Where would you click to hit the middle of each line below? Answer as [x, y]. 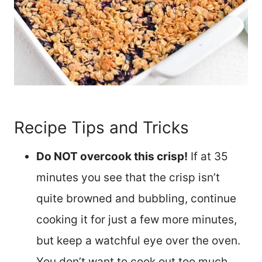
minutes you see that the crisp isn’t [128, 177]
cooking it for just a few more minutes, [137, 219]
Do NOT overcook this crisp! [112, 156]
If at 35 [208, 156]
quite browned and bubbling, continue [136, 198]
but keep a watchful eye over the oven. [138, 240]
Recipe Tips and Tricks [101, 127]
